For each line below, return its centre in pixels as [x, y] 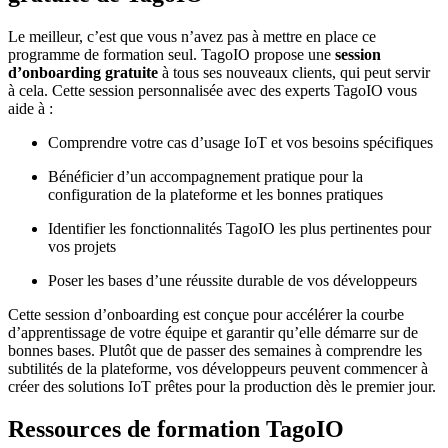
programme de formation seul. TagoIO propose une [171, 54]
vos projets [82, 246]
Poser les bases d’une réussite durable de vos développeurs [232, 280]
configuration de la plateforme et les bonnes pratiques [215, 194]
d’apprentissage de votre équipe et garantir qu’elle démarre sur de [213, 332]
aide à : [30, 108]
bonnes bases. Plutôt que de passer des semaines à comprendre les [215, 350]
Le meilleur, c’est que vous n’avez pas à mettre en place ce [192, 36]
